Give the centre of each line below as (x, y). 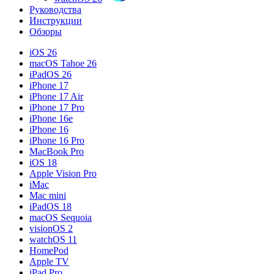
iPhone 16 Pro (57, 140)
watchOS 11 (53, 239)
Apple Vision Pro (63, 173)
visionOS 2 (51, 228)
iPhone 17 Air (56, 96)
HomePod (49, 250)
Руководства (55, 9)
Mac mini (48, 195)
